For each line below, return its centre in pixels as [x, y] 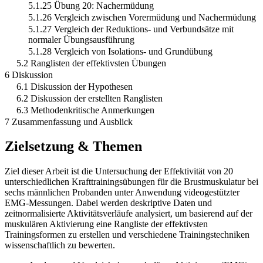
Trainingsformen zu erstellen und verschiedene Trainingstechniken [127, 235]
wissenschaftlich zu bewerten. [60, 245]
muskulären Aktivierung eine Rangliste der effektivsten [106, 224]
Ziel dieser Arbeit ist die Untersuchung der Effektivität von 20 [119, 171]
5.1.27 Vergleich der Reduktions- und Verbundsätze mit [131, 29]
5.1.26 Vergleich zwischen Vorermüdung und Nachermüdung [142, 17]
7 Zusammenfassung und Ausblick [69, 122]
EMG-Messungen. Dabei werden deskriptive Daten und [108, 203]
